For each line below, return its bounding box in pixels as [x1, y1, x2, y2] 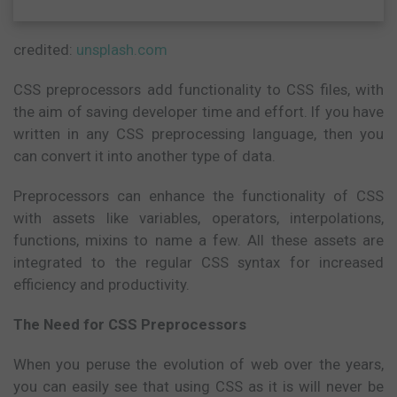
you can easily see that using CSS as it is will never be [13, 377, 384, 395]
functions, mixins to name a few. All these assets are [13, 230, 384, 249]
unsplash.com [76, 40, 167, 58]
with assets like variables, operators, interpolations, [13, 208, 384, 227]
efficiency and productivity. [13, 275, 190, 293]
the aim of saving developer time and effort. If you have [13, 102, 384, 121]
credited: [13, 40, 76, 58]
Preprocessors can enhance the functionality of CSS [13, 186, 384, 205]
